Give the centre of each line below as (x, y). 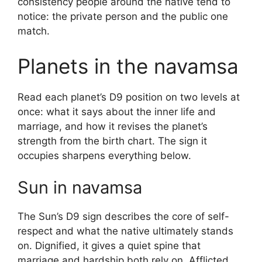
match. (34, 31)
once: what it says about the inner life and (117, 111)
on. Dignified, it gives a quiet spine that (109, 246)
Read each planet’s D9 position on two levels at (129, 97)
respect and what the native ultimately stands (125, 231)
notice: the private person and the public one (123, 16)
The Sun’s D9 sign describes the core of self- (123, 216)
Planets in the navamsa (128, 66)
